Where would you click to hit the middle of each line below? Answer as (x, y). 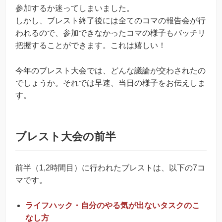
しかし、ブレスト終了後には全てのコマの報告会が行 (111, 21)
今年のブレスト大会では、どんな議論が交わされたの (111, 70)
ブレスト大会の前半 (66, 136)
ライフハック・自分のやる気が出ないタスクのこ (112, 205)
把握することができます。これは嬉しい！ (91, 46)
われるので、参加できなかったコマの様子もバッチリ (111, 33)
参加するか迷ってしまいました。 (75, 8)
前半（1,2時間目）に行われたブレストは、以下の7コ (110, 167)
